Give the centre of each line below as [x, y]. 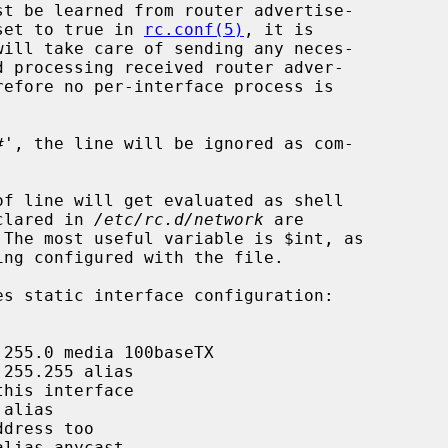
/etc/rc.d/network [179, 219]
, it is [279, 29]
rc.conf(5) [194, 29]
